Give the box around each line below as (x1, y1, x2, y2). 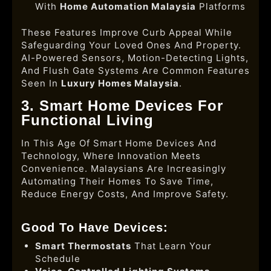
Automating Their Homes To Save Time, (21, 175, 214, 187)
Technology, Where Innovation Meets (21, 150, 201, 162)
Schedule (34, 253, 80, 264)
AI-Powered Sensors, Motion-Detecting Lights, (21, 52, 249, 64)
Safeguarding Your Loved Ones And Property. (21, 39, 241, 51)
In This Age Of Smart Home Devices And (21, 137, 217, 149)
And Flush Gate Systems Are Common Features (21, 65, 250, 76)
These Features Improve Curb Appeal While (21, 27, 232, 38)
